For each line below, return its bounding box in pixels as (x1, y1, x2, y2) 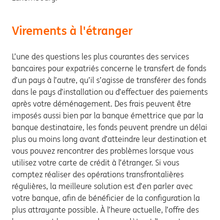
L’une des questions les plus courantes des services (12, 52, 189, 61)
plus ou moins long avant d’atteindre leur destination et (12, 134, 207, 144)
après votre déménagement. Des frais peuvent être (12, 99, 191, 109)
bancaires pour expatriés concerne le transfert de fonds (12, 63, 206, 73)
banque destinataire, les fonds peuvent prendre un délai (12, 122, 207, 132)
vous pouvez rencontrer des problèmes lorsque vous (12, 146, 193, 156)
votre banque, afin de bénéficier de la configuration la (12, 193, 200, 203)
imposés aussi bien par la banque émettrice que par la (12, 110, 203, 120)
